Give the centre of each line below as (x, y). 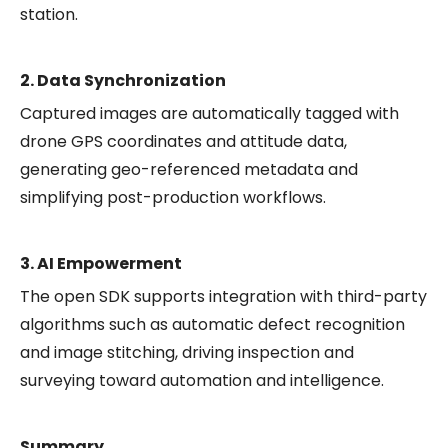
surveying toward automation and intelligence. (202, 380)
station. (49, 14)
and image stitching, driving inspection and (187, 352)
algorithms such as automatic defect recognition (212, 324)
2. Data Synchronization (123, 80)
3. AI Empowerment (101, 263)
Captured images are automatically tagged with (209, 113)
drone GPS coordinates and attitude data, (183, 141)
